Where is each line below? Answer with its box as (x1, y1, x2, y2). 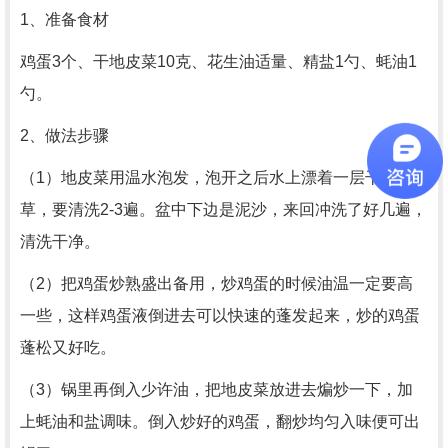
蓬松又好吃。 (20, 339, 116, 356)
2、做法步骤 (20, 127, 109, 144)
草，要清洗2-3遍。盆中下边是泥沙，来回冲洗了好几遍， (20, 201, 427, 218)
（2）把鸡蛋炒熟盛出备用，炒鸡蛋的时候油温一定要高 (20, 275, 413, 292)
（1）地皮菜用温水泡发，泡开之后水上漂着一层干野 (20, 169, 397, 186)
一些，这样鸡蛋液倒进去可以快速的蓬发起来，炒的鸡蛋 (20, 307, 420, 324)
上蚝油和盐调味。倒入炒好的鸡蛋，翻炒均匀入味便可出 (20, 413, 420, 430)
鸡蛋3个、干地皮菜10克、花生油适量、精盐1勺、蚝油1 (20, 53, 417, 70)
